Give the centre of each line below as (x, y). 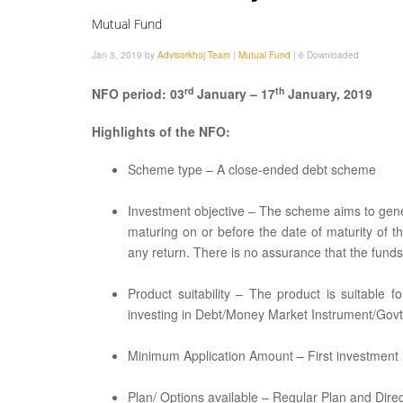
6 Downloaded (329, 55)
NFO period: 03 (138, 94)
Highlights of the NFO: (161, 131)
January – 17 (234, 94)
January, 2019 (328, 94)
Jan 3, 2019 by (125, 55)
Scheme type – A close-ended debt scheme (252, 169)
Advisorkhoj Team (194, 55)
